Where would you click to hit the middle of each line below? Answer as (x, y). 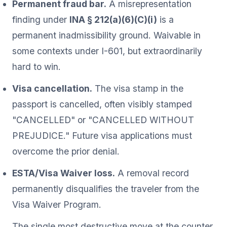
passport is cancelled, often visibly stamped (102, 104)
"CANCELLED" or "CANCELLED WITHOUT (103, 120)
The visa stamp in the (138, 88)
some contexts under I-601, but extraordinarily (107, 51)
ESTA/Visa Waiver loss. (64, 173)
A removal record (152, 173)
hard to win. (36, 66)
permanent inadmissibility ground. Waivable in (106, 35)
